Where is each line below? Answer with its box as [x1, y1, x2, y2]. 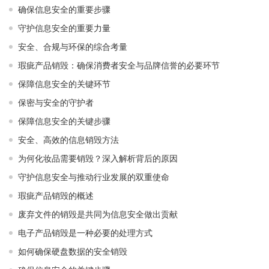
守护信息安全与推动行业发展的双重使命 [18, 172, 169, 182]
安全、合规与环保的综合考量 [18, 41, 127, 52]
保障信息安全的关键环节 [18, 79, 110, 89]
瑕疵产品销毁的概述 [18, 190, 94, 201]
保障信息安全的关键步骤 [18, 116, 110, 126]
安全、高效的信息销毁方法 [18, 134, 119, 145]
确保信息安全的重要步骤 [18, 4, 110, 14]
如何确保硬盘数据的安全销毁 [18, 246, 127, 256]
